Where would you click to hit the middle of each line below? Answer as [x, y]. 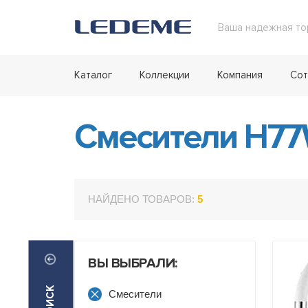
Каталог [93, 75]
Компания [240, 75]
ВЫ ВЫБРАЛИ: [133, 263]
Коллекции [165, 75]
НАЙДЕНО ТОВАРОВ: [143, 199]
